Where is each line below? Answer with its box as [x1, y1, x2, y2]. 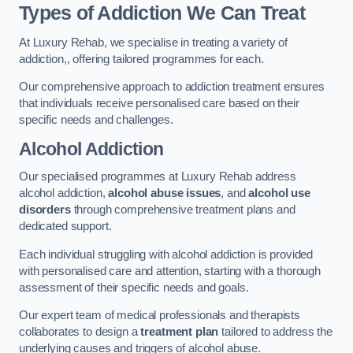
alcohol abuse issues [108, 187, 221, 200]
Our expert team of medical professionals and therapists [19, 309, 301, 322]
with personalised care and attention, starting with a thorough [19, 264, 321, 277]
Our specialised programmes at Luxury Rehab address [19, 170, 296, 184]
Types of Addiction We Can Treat [19, 2, 305, 24]
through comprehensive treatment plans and [70, 203, 295, 217]
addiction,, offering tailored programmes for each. [19, 52, 264, 65]
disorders [19, 203, 71, 217]
